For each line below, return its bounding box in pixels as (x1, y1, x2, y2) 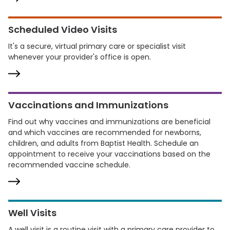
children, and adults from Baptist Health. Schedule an (8, 138, 199, 148)
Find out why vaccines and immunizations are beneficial (8, 117, 210, 127)
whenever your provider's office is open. (8, 52, 151, 62)
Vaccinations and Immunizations (8, 99, 168, 111)
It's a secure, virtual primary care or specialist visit (8, 41, 186, 51)
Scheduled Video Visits (8, 23, 117, 36)
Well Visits (8, 206, 56, 219)
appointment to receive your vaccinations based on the (8, 149, 210, 159)
